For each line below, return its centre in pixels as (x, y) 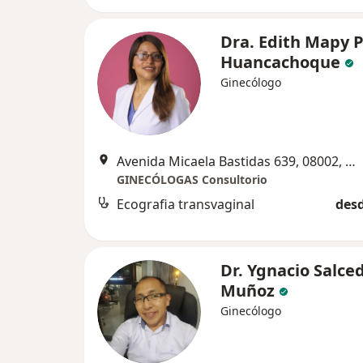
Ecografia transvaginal (186, 204)
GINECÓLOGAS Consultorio (192, 179)
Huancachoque (280, 62)
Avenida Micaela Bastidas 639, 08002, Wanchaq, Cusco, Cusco (350, 161)
